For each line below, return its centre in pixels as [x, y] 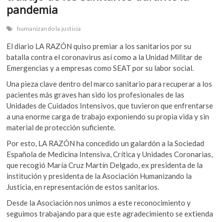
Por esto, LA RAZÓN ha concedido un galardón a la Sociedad [106, 143]
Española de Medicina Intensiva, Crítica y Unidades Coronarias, [110, 154]
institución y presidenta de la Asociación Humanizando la [99, 176]
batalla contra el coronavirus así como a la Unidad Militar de [105, 57]
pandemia [32, 10]
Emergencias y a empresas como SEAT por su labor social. [100, 68]
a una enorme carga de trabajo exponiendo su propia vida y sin [108, 117]
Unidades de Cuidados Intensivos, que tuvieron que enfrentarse [110, 106]
